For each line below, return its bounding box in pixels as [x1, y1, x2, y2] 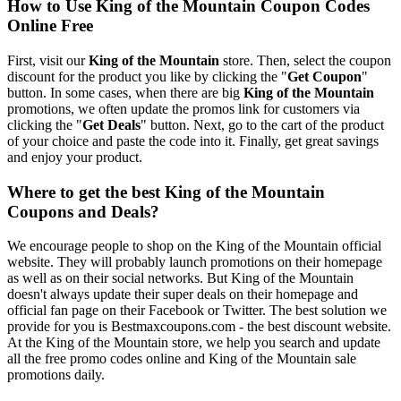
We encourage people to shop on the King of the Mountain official [7, 238, 381, 254]
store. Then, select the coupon [219, 52, 391, 68]
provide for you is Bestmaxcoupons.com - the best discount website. [7, 319, 391, 335]
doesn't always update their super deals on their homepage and [7, 286, 358, 303]
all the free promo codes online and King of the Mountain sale [7, 351, 356, 367]
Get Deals [82, 116, 141, 132]
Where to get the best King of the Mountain [7, 182, 325, 201]
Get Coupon [287, 68, 362, 84]
